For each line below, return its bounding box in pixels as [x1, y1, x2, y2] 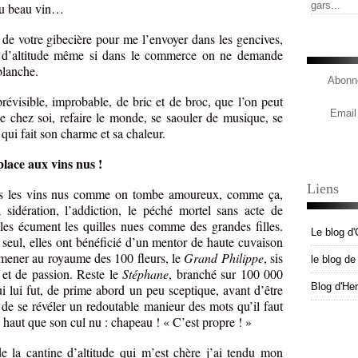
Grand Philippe [184, 249, 264, 267]
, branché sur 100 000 [169, 265, 284, 283]
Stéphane [122, 265, 169, 283]
